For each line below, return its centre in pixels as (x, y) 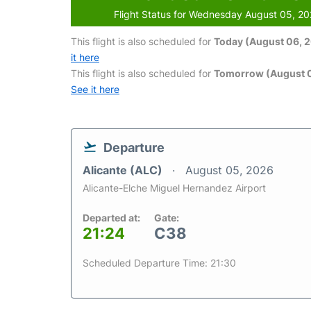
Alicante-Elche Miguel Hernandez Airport (174, 188)
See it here (95, 89)
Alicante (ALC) (124, 170)
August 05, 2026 (229, 170)
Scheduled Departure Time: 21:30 (159, 263)
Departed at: (111, 218)
